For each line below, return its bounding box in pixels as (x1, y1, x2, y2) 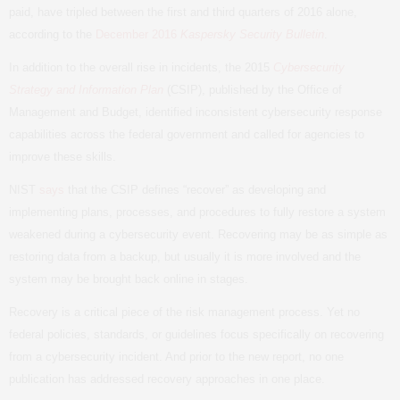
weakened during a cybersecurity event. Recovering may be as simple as (9, 228, 387, 241)
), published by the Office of (198, 83, 342, 96)
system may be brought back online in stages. (9, 272, 248, 286)
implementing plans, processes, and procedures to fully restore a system (9, 205, 386, 219)
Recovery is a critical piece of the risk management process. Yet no (9, 305, 360, 319)
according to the (9, 28, 96, 41)
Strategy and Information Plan (9, 83, 163, 96)
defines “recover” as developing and (138, 183, 326, 196)
